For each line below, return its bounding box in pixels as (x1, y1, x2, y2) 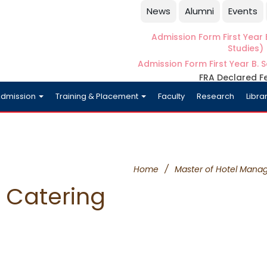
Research (197, 91, 234, 102)
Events (228, 5, 257, 17)
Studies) (227, 42, 263, 54)
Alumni (185, 5, 214, 17)
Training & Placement (55, 91, 140, 102)
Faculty (158, 91, 185, 102)
